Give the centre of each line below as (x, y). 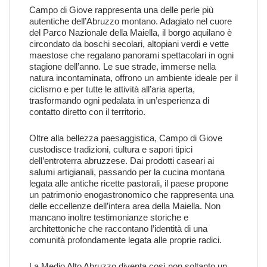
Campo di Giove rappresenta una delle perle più (121, 10)
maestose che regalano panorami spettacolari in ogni (131, 55)
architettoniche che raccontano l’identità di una (118, 229)
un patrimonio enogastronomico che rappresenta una (131, 195)
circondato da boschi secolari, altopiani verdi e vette (129, 44)
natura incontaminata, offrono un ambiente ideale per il (133, 78)
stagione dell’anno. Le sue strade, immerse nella (122, 66)
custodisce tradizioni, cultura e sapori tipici (111, 149)
